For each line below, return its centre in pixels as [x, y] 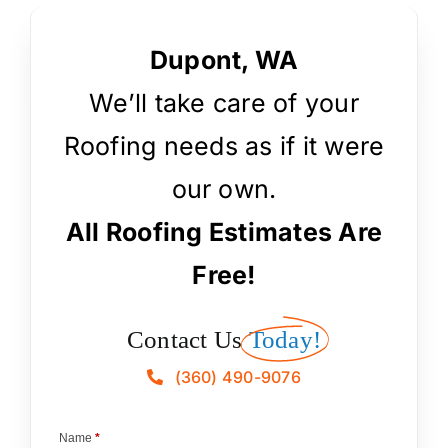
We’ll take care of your [224, 102]
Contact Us [184, 339]
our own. [224, 188]
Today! [285, 339]
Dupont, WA [224, 59]
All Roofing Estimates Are [224, 231]
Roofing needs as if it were [224, 145]
